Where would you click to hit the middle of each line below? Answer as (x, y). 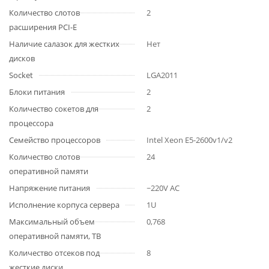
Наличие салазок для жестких (64, 44)
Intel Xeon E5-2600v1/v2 (189, 140)
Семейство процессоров (55, 140)
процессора (31, 123)
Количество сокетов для (54, 109)
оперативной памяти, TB (55, 236)
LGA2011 (162, 75)
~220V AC (163, 188)
